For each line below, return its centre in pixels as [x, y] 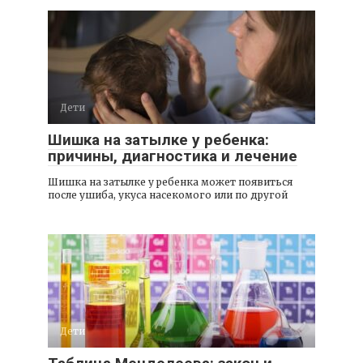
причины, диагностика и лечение [173, 156]
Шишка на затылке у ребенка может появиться [170, 182]
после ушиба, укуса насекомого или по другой [168, 195]
